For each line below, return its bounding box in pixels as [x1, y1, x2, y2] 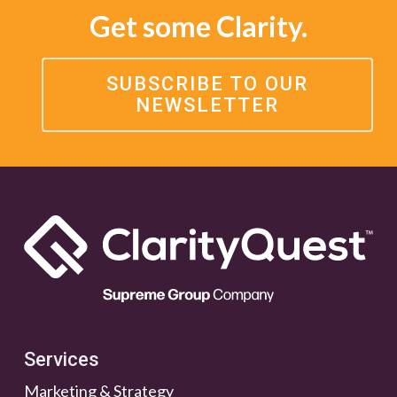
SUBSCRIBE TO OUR [105, 72, 308, 95]
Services [23, 348, 99, 371]
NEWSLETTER [135, 93, 279, 116]
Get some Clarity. [89, 8, 307, 43]
